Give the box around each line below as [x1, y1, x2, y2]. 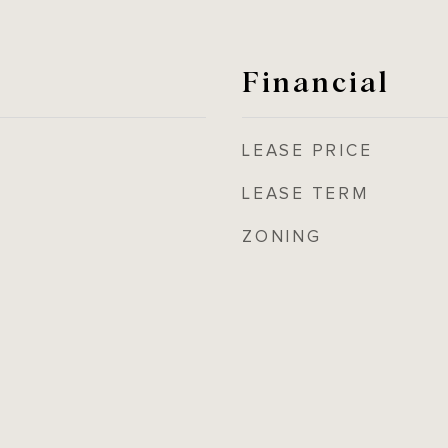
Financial [242, 61, 390, 99]
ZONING [242, 227, 322, 247]
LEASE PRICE [242, 141, 373, 161]
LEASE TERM [242, 184, 369, 204]
